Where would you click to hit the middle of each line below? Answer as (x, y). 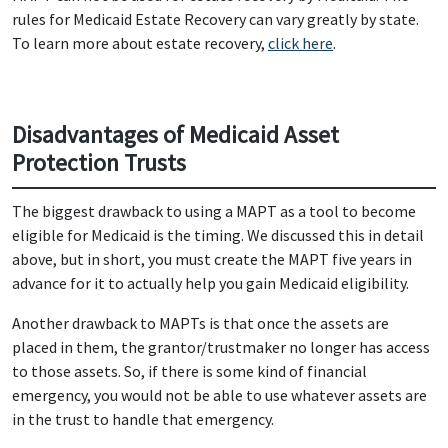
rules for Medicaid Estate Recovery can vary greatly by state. (215, 19)
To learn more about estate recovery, (140, 43)
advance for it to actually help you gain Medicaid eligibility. (210, 283)
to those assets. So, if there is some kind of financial (189, 371)
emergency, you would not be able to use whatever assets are (219, 395)
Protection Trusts (99, 162)
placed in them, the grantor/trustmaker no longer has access (221, 347)
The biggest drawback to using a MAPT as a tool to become (214, 211)
